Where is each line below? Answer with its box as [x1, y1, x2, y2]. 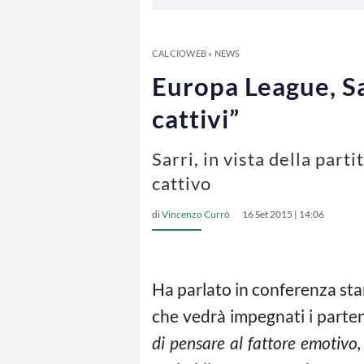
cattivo [152, 172, 211, 194]
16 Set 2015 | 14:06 [242, 208, 324, 220]
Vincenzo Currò [162, 208, 230, 220]
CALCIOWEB [152, 48, 206, 58]
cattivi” [152, 103, 240, 134]
